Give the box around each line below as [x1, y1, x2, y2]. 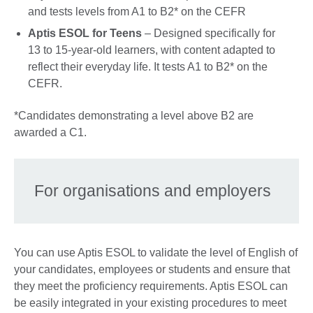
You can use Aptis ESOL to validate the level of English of [14, 247, 298, 259]
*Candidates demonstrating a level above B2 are [14, 110, 254, 122]
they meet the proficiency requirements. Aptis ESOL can [14, 280, 288, 293]
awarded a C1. [14, 126, 87, 139]
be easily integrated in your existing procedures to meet [14, 297, 286, 310]
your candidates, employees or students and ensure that [14, 263, 290, 276]
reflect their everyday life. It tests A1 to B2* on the [28, 61, 268, 73]
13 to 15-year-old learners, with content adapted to [28, 44, 275, 57]
